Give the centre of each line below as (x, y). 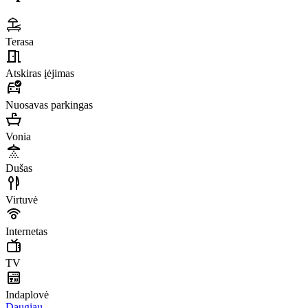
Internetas (26, 232)
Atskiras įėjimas (40, 74)
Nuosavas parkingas (49, 105)
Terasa (20, 42)
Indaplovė (27, 295)
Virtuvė (22, 200)
